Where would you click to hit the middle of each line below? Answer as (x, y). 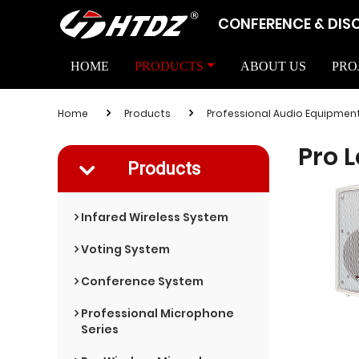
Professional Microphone (157, 313)
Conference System (142, 281)
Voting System (125, 249)
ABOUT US (273, 66)
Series (99, 329)
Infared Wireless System (154, 217)
